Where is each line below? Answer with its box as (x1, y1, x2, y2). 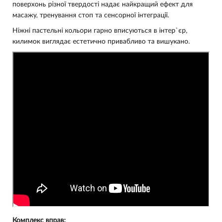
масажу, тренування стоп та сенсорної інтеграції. (12, 12, 169, 19)
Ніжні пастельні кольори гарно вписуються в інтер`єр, (12, 27, 187, 34)
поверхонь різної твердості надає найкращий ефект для (12, 1, 193, 8)
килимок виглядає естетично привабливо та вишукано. (12, 38, 190, 45)
